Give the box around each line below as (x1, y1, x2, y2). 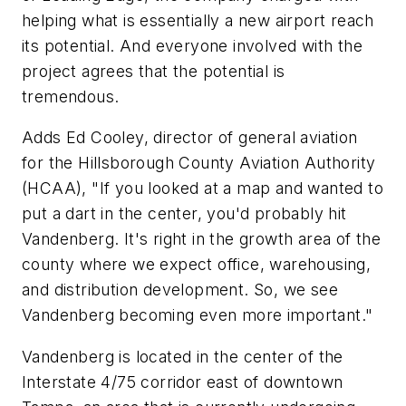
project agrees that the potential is (22, 61, 285, 81)
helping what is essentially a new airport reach (22, 10, 374, 30)
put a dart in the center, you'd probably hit (22, 204, 347, 224)
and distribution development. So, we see (22, 280, 338, 300)
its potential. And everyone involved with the (22, 35, 362, 55)
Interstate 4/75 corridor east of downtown (22, 372, 343, 391)
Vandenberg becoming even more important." (22, 305, 373, 325)
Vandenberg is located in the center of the (22, 346, 343, 366)
